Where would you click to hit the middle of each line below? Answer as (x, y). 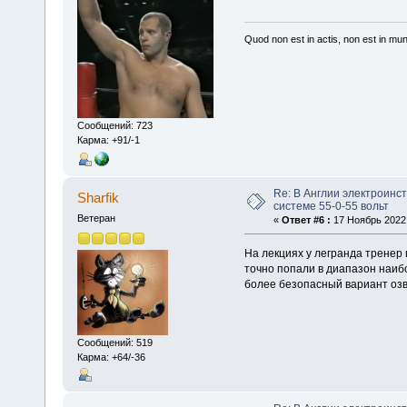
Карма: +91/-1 (108, 140)
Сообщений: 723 (114, 126)
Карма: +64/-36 (111, 357)
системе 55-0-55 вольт (331, 206)
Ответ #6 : (306, 219)
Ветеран (96, 218)
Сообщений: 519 (114, 343)
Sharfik (99, 197)
